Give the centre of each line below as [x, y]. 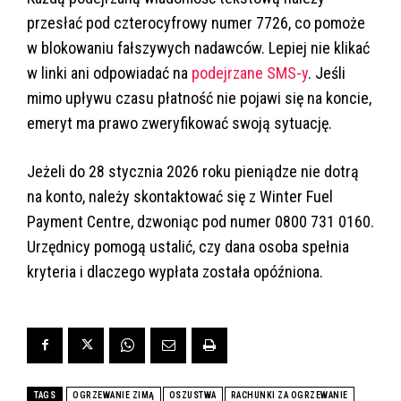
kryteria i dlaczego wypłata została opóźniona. [175, 271]
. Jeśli [327, 73]
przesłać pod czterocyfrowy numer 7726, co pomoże [196, 22]
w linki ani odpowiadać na [109, 73]
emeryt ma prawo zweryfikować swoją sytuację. [179, 123]
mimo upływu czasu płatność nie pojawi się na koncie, [199, 98]
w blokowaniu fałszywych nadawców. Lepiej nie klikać [198, 47]
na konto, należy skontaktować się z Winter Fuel [180, 196]
